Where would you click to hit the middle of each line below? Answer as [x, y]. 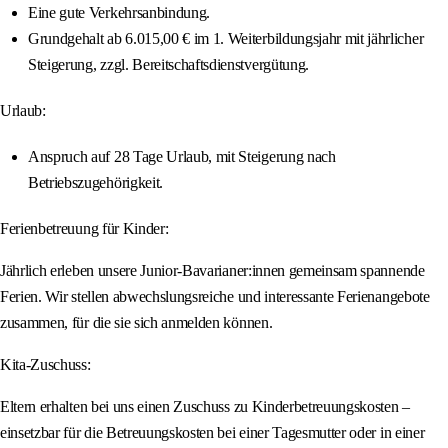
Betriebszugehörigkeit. [95, 183]
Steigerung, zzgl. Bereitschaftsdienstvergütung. [168, 65]
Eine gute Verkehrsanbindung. [119, 13]
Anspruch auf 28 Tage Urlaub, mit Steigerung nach [182, 157]
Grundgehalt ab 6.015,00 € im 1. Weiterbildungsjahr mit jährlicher [226, 39]
